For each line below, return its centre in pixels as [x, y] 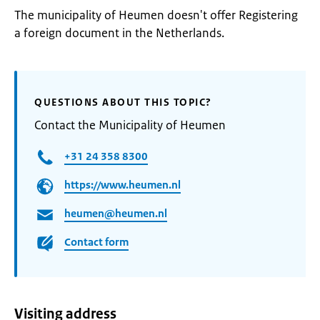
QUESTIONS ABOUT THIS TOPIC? [123, 102]
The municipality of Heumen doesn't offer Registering [156, 15]
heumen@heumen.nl [116, 214]
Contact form [96, 242]
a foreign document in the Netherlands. [119, 33]
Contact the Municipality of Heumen [130, 125]
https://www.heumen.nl [122, 185]
